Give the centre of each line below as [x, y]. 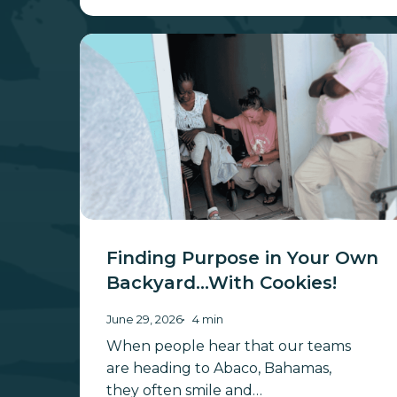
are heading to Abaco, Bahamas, [219, 369]
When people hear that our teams [229, 346]
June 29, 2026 [145, 320]
